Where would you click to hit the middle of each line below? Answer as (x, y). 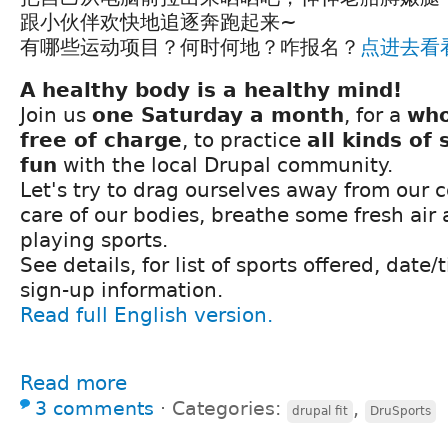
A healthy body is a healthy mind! (211, 90)
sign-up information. (121, 290)
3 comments (94, 409)
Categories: (229, 409)
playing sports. (94, 240)
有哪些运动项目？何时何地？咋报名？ (190, 47)
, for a (375, 115)
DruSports (400, 411)
